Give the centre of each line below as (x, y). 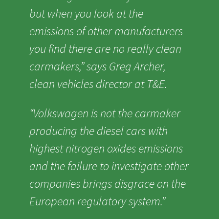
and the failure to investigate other (109, 166)
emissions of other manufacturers (106, 31)
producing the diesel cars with (99, 131)
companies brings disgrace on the (108, 183)
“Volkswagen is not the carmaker (105, 113)
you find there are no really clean (105, 48)
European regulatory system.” (97, 201)
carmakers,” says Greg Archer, (98, 66)
